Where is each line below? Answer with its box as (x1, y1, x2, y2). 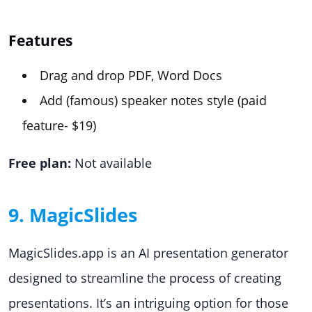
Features (8, 30, 72, 50)
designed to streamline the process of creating (8, 270, 281, 286)
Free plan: (8, 155, 71, 171)
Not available (71, 155, 152, 171)
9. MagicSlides (8, 202, 137, 228)
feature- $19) (22, 117, 96, 134)
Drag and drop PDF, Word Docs (40, 67, 222, 84)
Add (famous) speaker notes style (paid (40, 92, 267, 109)
